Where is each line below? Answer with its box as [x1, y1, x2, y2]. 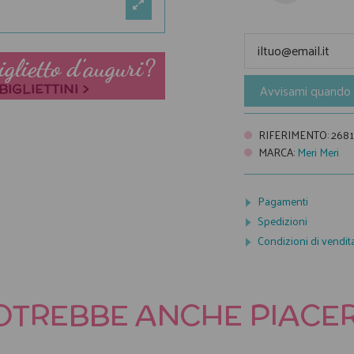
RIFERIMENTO [258, 124, 327, 145]
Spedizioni [258, 211, 307, 232]
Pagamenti [258, 190, 308, 211]
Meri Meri [296, 141, 339, 162]
